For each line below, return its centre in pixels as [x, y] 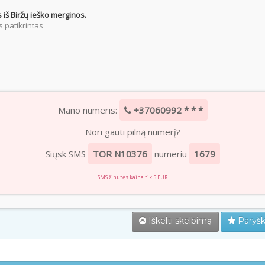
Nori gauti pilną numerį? [132, 132]
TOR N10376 [120, 154]
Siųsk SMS [67, 154]
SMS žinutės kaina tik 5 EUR [132, 177]
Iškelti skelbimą [179, 221]
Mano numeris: [88, 110]
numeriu [170, 154]
